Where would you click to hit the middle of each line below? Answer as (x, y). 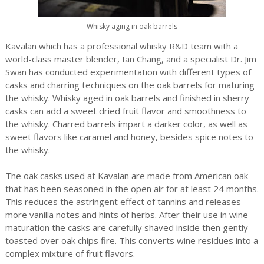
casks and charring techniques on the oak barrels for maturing (130, 85)
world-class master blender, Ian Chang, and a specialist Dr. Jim (131, 59)
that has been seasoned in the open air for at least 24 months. (132, 189)
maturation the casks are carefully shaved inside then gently (126, 227)
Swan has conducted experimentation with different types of (128, 72)
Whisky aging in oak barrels (132, 26)
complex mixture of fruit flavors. (70, 253)
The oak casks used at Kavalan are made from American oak (126, 176)
